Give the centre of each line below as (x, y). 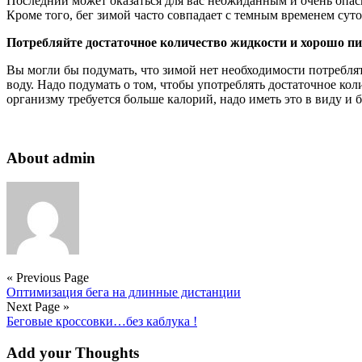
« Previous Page (48, 278)
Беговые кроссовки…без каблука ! (102, 322)
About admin (51, 158)
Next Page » (38, 307)
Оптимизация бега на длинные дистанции (124, 293)
